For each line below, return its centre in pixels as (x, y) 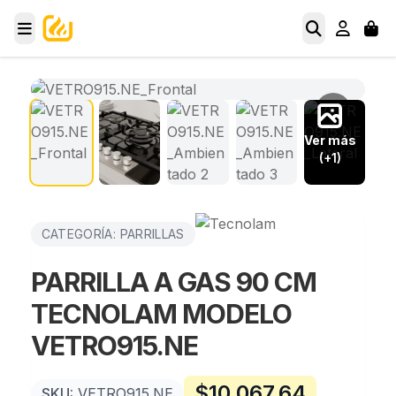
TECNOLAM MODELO (161, 314)
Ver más (330, 140)
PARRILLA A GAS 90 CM (173, 282)
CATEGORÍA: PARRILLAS (113, 234)
